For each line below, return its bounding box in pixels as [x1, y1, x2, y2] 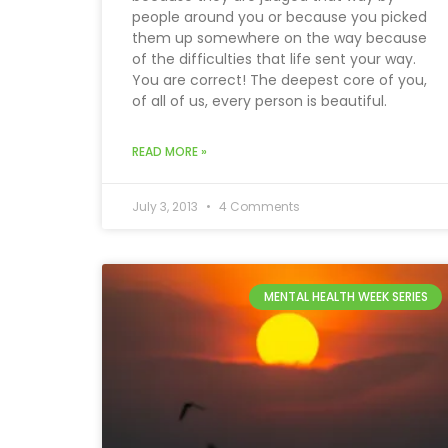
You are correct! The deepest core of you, [132, 69, 427, 90]
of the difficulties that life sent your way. [132, 48, 416, 69]
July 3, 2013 [132, 197, 201, 215]
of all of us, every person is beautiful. [132, 90, 387, 111]
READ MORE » [132, 142, 207, 160]
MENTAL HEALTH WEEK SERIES [263, 288, 428, 306]
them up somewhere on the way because [132, 27, 427, 48]
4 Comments [216, 197, 300, 215]
